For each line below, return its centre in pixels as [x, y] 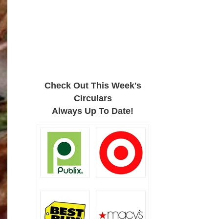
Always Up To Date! [93, 111]
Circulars [93, 98]
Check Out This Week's [93, 86]
